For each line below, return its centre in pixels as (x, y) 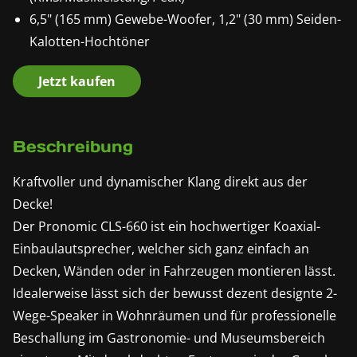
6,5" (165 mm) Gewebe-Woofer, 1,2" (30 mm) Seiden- (185, 20)
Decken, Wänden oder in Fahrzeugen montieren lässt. (174, 271)
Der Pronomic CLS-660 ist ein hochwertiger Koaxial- (167, 227)
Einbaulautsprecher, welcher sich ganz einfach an (161, 249)
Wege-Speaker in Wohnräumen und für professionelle (175, 316)
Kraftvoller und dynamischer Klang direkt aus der (160, 182)
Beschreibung (73, 147)
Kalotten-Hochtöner (89, 42)
